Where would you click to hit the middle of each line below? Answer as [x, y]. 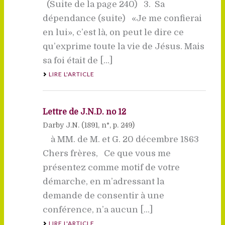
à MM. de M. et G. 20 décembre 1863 [121, 139]
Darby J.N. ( [63, 125]
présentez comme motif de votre [111, 167]
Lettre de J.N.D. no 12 [84, 112]
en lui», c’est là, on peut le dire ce [113, 32]
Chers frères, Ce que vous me [106, 153]
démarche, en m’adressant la [103, 181]
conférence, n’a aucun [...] [97, 209]
